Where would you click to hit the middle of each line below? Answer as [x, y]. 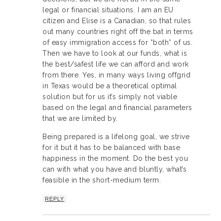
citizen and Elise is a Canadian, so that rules [117, 20]
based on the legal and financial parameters [117, 107]
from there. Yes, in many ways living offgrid [117, 75]
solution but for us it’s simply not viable [110, 96]
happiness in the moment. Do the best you [115, 158]
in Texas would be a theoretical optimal [110, 86]
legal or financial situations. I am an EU [108, 10]
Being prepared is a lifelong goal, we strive [116, 136]
